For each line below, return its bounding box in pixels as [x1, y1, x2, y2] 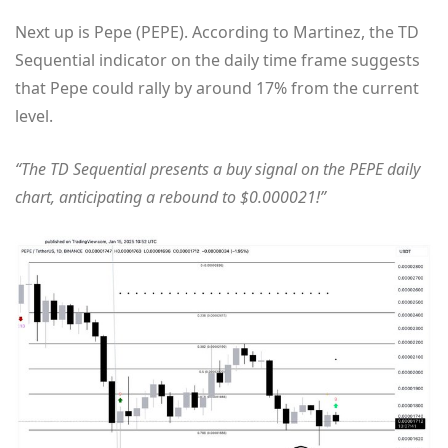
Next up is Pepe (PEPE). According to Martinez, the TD [15, 20, 419, 43]
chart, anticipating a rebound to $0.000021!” [15, 185, 326, 208]
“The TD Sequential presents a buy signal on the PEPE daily [15, 157, 420, 180]
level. [15, 104, 53, 127]
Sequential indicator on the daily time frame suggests [15, 48, 420, 71]
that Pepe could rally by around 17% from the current [15, 76, 419, 99]
